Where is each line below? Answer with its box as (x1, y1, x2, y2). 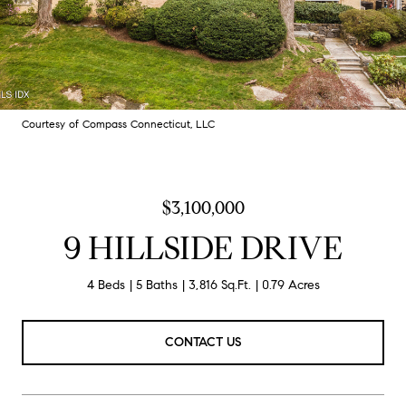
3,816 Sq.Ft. (188, 277, 251, 293)
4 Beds (86, 277, 125, 293)
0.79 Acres (261, 277, 320, 293)
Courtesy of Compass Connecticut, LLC (22, 117, 215, 130)
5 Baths (135, 277, 178, 293)
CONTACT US (165, 333, 241, 350)
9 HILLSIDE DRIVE (63, 227, 343, 268)
